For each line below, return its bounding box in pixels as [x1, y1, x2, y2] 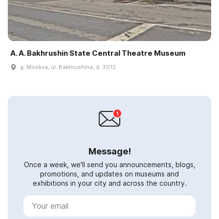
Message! [88, 146, 131, 156]
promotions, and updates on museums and [40, 169, 179, 178]
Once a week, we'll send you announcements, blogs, [23, 160, 196, 169]
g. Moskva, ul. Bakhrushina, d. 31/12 [20, 63, 116, 70]
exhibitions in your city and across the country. [32, 178, 187, 187]
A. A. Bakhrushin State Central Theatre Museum [10, 48, 186, 58]
